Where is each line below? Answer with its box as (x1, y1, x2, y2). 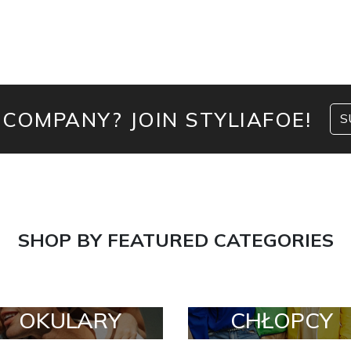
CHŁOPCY (230, 306, 333, 334)
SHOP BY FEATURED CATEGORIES (17, 228, 334, 251)
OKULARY (18, 306, 121, 334)
